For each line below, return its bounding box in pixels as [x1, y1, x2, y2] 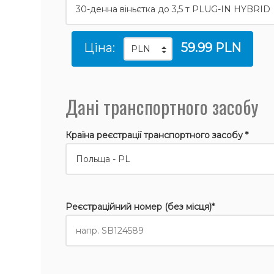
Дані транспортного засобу [65, 92, 259, 120]
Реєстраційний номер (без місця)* [65, 201, 215, 212]
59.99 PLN [181, 40, 242, 55]
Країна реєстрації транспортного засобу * [65, 130, 249, 141]
